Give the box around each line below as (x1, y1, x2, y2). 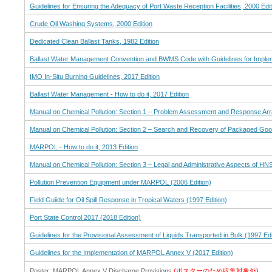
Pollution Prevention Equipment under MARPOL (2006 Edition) (30, 178, 211, 186)
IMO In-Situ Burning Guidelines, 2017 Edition (30, 72, 160, 80)
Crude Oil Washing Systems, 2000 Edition (30, 19, 152, 27)
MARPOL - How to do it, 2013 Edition (30, 143, 138, 151)
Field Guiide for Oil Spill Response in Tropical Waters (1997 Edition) (30, 195, 227, 203)
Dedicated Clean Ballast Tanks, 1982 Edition (30, 37, 159, 45)
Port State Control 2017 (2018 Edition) (30, 213, 141, 221)
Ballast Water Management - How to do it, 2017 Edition (30, 90, 189, 98)
